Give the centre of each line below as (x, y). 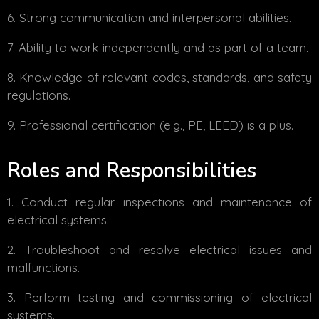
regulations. (39, 95)
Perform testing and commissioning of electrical (168, 297)
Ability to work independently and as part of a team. (163, 47)
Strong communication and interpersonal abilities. (155, 17)
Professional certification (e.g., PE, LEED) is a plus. (156, 125)
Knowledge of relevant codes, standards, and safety (166, 77)
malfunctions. (43, 267)
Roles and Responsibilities (132, 170)
